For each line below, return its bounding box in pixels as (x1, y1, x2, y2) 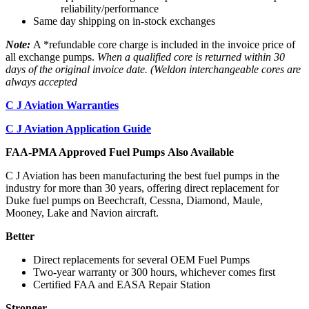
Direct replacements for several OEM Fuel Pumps (33, 253, 250, 266)
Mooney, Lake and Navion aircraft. (6, 206, 159, 219)
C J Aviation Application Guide (6, 122, 151, 134)
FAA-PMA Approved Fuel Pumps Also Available (6, 146, 234, 158)
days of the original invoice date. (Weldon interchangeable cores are (6, 63, 301, 75)
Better (6, 230, 34, 242)
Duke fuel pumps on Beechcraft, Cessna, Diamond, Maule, (6, 194, 263, 206)
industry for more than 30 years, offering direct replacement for (6, 181, 279, 194)
